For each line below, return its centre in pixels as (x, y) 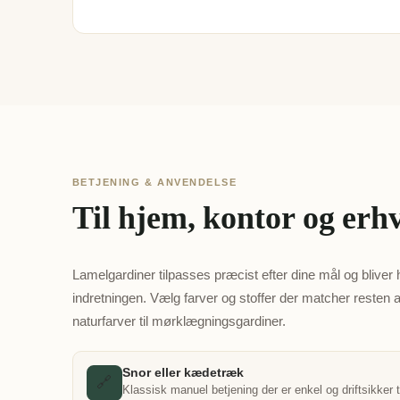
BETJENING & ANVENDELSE (154, 182)
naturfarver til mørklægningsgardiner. (179, 321)
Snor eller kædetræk (183, 372)
